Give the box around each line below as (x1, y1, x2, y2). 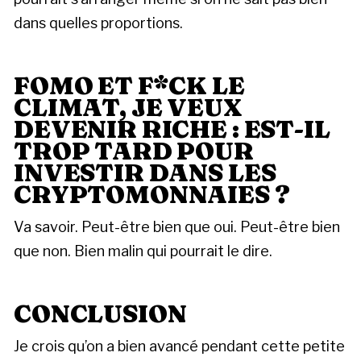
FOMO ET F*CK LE (14, 69, 245, 101)
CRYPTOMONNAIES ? (14, 178, 290, 210)
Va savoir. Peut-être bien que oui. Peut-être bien (14, 218, 340, 235)
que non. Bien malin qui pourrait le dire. (14, 242, 272, 259)
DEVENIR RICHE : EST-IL (14, 113, 330, 144)
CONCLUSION (14, 297, 187, 329)
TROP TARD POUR (14, 135, 254, 166)
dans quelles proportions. (14, 15, 183, 32)
